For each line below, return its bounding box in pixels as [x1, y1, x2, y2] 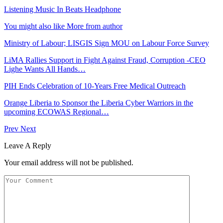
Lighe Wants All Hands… [4, 64, 86, 73]
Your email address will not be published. [4, 158, 133, 167]
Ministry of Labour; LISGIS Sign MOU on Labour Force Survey [4, 38, 209, 47]
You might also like [4, 21, 65, 30]
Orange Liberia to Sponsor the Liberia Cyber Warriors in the [4, 98, 193, 107]
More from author [67, 21, 122, 30]
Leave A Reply [4, 141, 51, 150]
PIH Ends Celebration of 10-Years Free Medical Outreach [4, 81, 186, 90]
